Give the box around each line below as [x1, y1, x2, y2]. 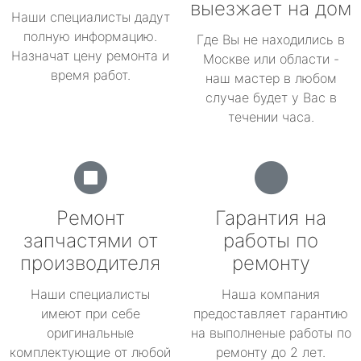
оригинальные [47, 325, 134, 341]
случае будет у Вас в [205, 89, 337, 106]
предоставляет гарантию [193, 305, 348, 322]
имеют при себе [40, 305, 140, 322]
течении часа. [227, 109, 314, 125]
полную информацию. [23, 28, 157, 44]
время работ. [50, 67, 131, 83]
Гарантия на [215, 206, 326, 230]
